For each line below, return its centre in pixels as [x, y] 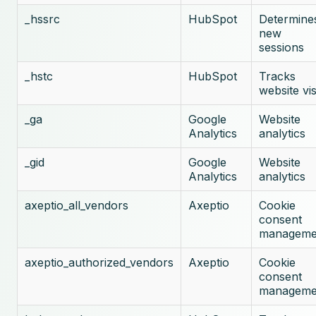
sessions [281, 47]
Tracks [277, 76]
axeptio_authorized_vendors [99, 262]
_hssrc [42, 19]
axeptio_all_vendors [77, 205]
